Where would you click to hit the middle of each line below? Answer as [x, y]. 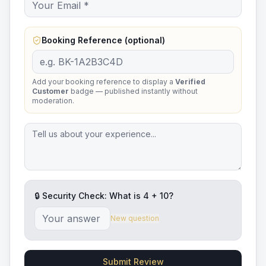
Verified [190, 82]
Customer [50, 91]
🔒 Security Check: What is [89, 196]
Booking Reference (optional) [103, 40]
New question [135, 218]
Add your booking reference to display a [104, 82]
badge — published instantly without [133, 91]
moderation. [53, 101]
